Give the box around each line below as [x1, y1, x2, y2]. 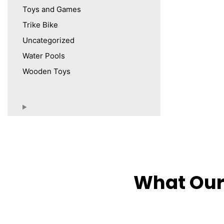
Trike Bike [22, 20, 58, 30]
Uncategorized [22, 35, 74, 45]
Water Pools [22, 51, 65, 61]
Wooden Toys [22, 66, 70, 76]
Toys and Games [22, 4, 81, 14]
